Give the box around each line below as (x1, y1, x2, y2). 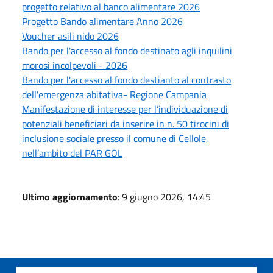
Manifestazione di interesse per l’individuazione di (22, 101, 228, 116)
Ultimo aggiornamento (22, 189, 118, 204)
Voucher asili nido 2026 (22, 28, 119, 43)
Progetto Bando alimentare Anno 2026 (22, 13, 183, 29)
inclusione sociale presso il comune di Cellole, (22, 130, 208, 146)
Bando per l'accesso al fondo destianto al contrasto (22, 72, 231, 87)
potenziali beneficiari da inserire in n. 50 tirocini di (22, 116, 229, 131)
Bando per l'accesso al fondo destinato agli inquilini (22, 43, 232, 58)
